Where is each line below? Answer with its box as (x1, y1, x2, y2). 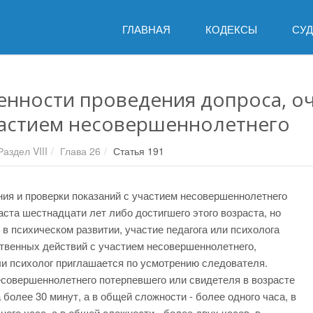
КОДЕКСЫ (205, 22, 257, 36)
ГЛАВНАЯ (122, 22, 170, 36)
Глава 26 (60, 144, 101, 158)
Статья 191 (113, 144, 164, 158)
